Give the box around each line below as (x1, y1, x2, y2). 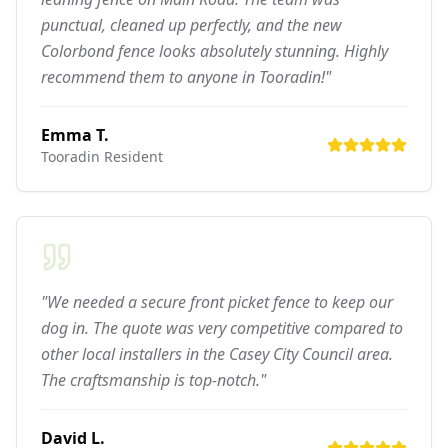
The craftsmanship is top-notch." (41, 368, 266, 391)
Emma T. (41, 123, 109, 146)
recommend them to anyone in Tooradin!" (41, 65, 331, 88)
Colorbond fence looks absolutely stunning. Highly (41, 39, 388, 62)
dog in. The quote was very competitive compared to (41, 316, 403, 339)
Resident (100, 146, 163, 166)
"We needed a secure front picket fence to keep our (41, 290, 393, 313)
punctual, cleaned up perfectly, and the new (41, 13, 342, 36)
